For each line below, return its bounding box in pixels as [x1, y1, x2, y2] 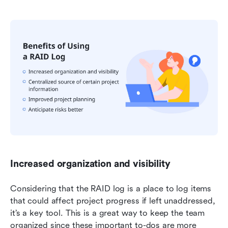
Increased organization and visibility [10, 158, 170, 170]
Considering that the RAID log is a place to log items [10, 184, 212, 194]
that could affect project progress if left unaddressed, [10, 196, 215, 206]
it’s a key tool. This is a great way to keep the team [10, 208, 205, 218]
